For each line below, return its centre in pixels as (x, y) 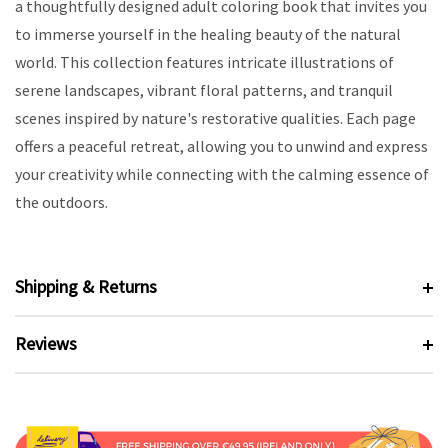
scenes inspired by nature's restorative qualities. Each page (215, 117)
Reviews (46, 344)
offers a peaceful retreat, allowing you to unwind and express (221, 145)
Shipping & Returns (86, 287)
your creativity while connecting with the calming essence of (222, 173)
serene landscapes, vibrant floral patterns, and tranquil (204, 89)
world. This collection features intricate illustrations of (204, 61)
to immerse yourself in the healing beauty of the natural (208, 33)
